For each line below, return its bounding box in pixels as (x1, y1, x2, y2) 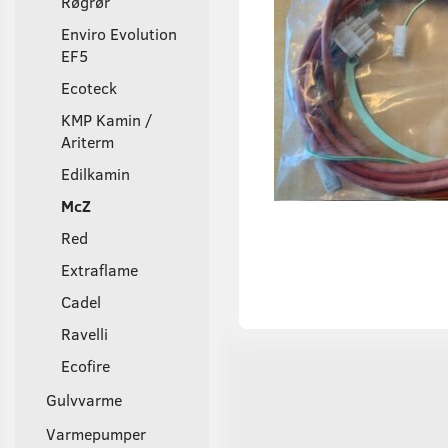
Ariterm (61, 130, 114, 152)
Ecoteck (61, 76, 117, 98)
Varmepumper (46, 422, 146, 444)
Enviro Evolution (61, 22, 177, 44)
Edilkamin (61, 162, 130, 184)
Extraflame (61, 258, 138, 280)
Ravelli (61, 322, 108, 344)
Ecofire (61, 354, 110, 376)
